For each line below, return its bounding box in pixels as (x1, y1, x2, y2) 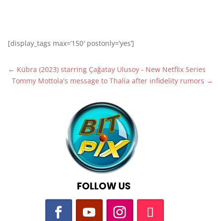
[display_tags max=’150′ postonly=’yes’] (7, 38, 134, 48)
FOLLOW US (77, 179, 131, 193)
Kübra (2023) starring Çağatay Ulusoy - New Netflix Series (16, 64, 206, 74)
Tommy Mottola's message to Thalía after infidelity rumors (12, 75, 205, 85)
